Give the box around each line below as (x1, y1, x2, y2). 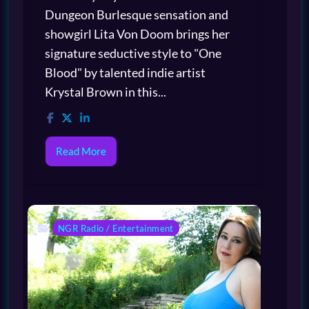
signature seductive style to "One (45, 45, 221, 61)
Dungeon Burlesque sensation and (45, 6, 228, 22)
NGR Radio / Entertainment (58, 222, 174, 234)
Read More (56, 144, 106, 157)
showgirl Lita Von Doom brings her (45, 26, 230, 41)
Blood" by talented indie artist (45, 64, 206, 80)
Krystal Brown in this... (45, 83, 166, 99)
